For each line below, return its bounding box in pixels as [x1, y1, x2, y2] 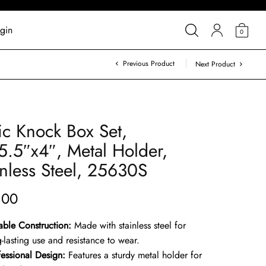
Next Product [195, 59, 235, 69]
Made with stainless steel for [71, 218, 186, 232]
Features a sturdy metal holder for [65, 248, 202, 262]
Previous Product [123, 58, 175, 69]
